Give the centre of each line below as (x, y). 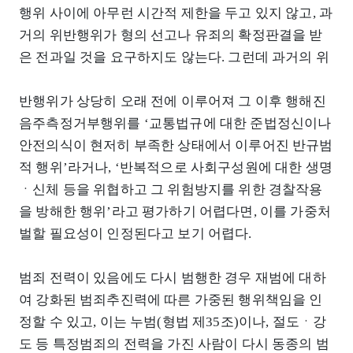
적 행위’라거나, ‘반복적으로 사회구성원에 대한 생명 (176, 168)
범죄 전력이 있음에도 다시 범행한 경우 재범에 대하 (173, 278)
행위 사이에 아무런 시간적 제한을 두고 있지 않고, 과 (176, 13)
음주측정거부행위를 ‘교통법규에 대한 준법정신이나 (175, 124)
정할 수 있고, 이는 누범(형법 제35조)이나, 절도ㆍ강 (173, 322)
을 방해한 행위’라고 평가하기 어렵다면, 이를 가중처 (175, 212)
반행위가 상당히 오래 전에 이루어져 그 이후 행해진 (173, 102)
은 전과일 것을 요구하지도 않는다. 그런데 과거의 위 (174, 58)
